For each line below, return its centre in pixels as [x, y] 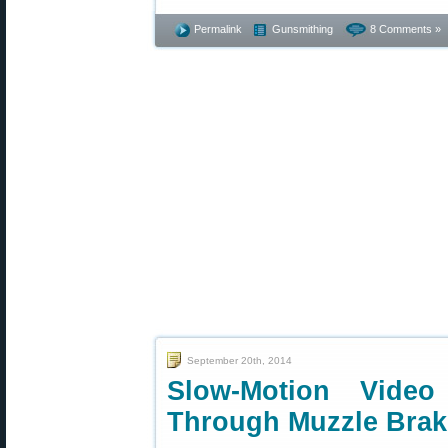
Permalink [218, 29]
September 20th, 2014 [239, 360]
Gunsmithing [302, 29]
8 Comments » [405, 29]
